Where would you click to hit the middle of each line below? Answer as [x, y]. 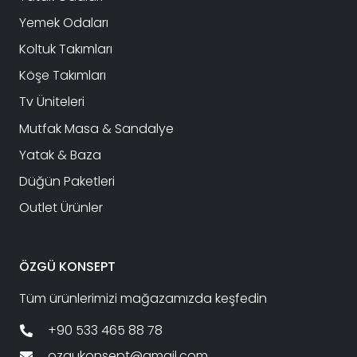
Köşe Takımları [63, 76]
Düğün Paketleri [67, 181]
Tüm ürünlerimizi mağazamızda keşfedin [143, 299]
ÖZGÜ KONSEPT [67, 267]
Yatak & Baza [60, 155]
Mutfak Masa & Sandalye [96, 128]
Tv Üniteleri [52, 102]
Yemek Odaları [64, 22]
